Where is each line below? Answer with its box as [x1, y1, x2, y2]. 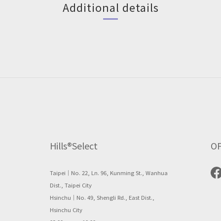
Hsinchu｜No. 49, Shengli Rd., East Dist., [49, 193, 154, 201]
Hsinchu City [49, 206, 82, 214]
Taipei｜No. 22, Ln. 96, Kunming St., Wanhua [49, 169, 168, 177]
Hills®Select [49, 139, 98, 152]
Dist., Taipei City [49, 181, 92, 189]
